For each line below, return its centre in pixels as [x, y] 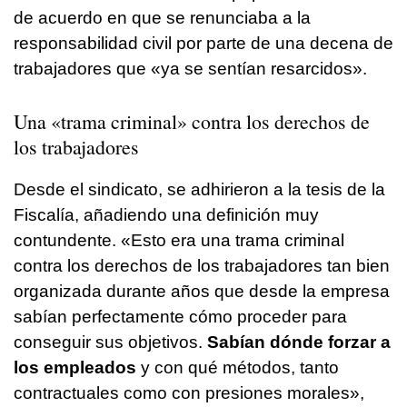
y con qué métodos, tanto [238, 367]
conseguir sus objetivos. [110, 342]
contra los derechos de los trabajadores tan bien [202, 265]
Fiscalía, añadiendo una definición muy [166, 214]
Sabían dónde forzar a [299, 342]
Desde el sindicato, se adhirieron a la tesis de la [199, 189]
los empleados [75, 367]
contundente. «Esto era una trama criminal [179, 240]
